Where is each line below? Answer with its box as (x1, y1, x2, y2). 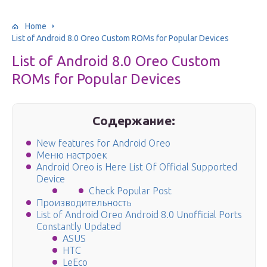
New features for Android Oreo (36, 138, 170, 149)
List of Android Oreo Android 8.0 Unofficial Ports (36, 209, 242, 221)
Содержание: (92, 113, 176, 128)
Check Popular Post (89, 185, 172, 197)
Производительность (36, 197, 131, 209)
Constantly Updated (36, 221, 121, 232)
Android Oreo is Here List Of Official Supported (36, 162, 237, 173)
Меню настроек (36, 150, 107, 161)
